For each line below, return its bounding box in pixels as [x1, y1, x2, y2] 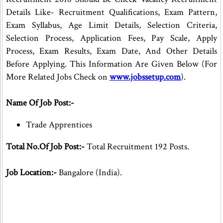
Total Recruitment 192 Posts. [85, 141, 189, 152]
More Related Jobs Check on [6, 71, 110, 83]
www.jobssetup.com [110, 71, 181, 83]
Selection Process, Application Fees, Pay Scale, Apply [6, 32, 218, 44]
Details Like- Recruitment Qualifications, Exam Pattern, [6, 6, 218, 18]
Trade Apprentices [26, 119, 92, 130]
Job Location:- [6, 167, 57, 178]
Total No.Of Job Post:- [6, 141, 85, 152]
